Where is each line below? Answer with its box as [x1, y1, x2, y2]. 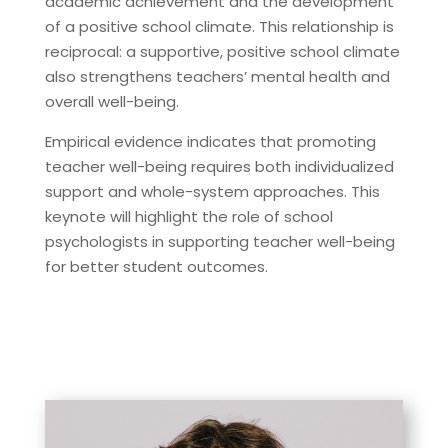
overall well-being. [44, 91, 179, 113]
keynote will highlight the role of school [44, 206, 333, 228]
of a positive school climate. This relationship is [44, 16, 394, 38]
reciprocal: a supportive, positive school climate [44, 41, 400, 63]
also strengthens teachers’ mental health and [44, 66, 390, 88]
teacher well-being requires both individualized [44, 156, 394, 178]
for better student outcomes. [44, 256, 268, 278]
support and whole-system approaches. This [44, 181, 380, 203]
